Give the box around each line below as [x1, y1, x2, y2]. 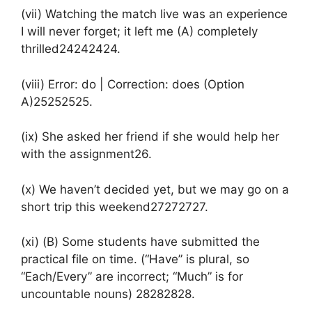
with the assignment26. [21, 147, 152, 161]
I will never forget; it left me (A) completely [21, 24, 258, 38]
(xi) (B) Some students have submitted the [21, 235, 260, 249]
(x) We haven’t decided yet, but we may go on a [21, 182, 289, 196]
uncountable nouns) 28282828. [21, 287, 195, 301]
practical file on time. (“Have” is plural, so [21, 252, 249, 266]
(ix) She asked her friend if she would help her [21, 130, 279, 143]
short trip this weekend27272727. [21, 199, 208, 214]
